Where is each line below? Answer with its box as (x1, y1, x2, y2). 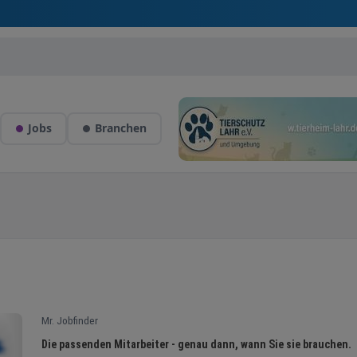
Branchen (94, 120, 147, 135)
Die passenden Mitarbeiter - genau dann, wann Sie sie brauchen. (41, 338, 355, 351)
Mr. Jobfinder (41, 314, 99, 327)
